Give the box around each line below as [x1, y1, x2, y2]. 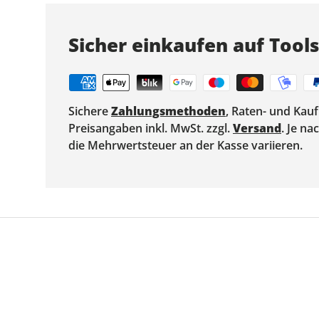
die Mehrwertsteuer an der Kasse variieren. [68, 137, 303, 153]
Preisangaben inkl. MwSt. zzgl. [68, 120, 233, 136]
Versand [233, 120, 281, 136]
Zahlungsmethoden [111, 103, 226, 119]
